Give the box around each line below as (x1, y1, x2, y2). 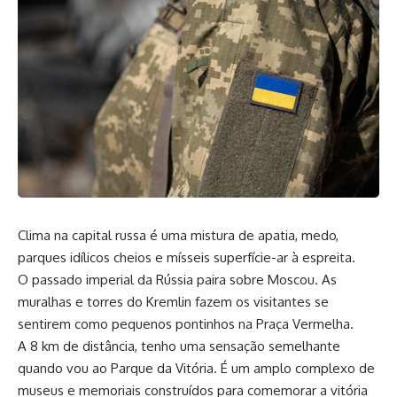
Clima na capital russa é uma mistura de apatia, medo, (18, 226, 339, 244)
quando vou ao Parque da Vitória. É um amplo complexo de (18, 359, 375, 377)
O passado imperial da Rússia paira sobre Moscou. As (18, 270, 337, 288)
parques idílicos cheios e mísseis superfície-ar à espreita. (18, 248, 355, 266)
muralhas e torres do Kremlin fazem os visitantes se (18, 292, 329, 310)
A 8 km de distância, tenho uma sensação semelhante (18, 337, 340, 354)
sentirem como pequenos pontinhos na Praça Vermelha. (18, 315, 354, 332)
